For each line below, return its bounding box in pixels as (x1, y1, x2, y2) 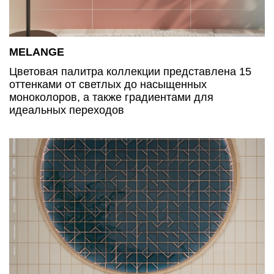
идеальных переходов (9, 103, 124, 116)
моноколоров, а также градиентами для (9, 91, 213, 103)
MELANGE (9, 45, 64, 58)
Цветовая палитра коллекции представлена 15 (9, 65, 251, 78)
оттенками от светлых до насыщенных (9, 78, 207, 91)
